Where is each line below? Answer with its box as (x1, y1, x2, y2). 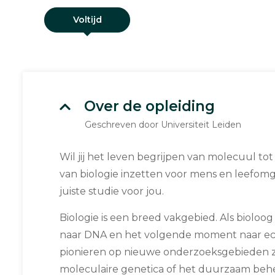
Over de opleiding (84, 98, 215, 115)
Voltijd (72, 14, 102, 25)
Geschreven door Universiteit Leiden (85, 119, 241, 130)
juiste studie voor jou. (60, 185, 164, 197)
